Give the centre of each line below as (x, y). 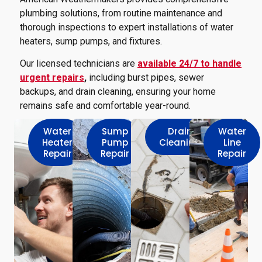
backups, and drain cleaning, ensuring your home (118, 92)
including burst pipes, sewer (145, 78)
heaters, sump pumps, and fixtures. (91, 41)
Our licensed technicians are (79, 64)
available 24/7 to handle (189, 64)
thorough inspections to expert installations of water (127, 27)
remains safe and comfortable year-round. (105, 106)
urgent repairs (52, 78)
